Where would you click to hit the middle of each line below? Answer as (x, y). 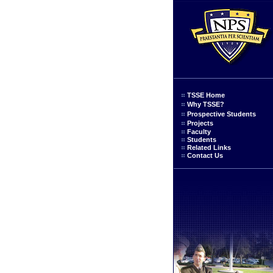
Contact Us (205, 155)
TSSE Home (206, 95)
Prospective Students (222, 114)
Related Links (209, 147)
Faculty (199, 132)
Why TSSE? (206, 104)
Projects (200, 123)
